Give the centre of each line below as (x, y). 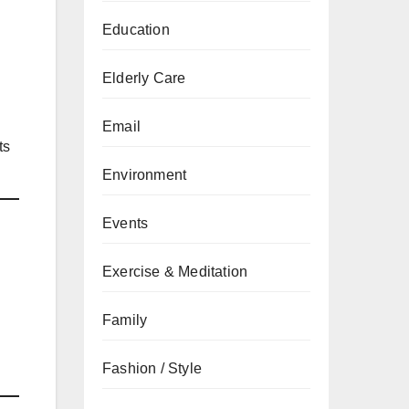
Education (136, 30)
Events (126, 223)
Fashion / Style (152, 368)
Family (125, 320)
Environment (145, 175)
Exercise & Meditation (175, 272)
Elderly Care (144, 78)
